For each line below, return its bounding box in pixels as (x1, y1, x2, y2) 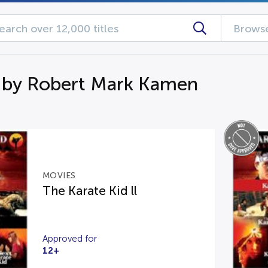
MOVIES (42, 171, 76, 180)
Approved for (42, 234, 97, 243)
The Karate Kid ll (42, 184, 137, 197)
